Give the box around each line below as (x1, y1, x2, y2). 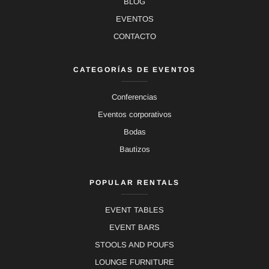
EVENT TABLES (105, 205, 164, 215)
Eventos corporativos (97, 110, 172, 119)
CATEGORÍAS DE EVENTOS (73, 65, 196, 74)
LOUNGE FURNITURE (95, 258, 174, 267)
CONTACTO (113, 32, 156, 41)
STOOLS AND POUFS (95, 240, 174, 250)
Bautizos (119, 145, 150, 154)
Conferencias (112, 92, 157, 102)
